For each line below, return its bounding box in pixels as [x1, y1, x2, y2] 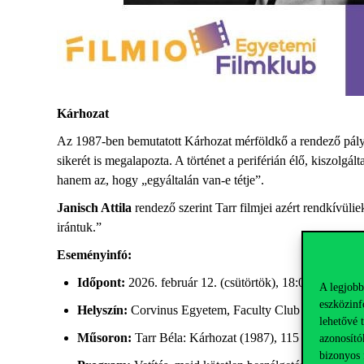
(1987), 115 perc [240, 331, 324, 344]
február [161, 275, 197, 289]
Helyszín [77, 303, 123, 317]
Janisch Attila [57, 201, 135, 214]
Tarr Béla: [132, 331, 186, 344]
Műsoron [77, 331, 128, 344]
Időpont [77, 275, 121, 289]
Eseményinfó [57, 248, 128, 262]
